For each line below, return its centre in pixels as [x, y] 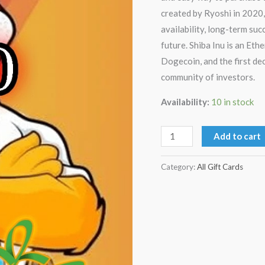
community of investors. [208, 77]
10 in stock [232, 102]
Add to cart [237, 136]
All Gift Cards [220, 167]
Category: [179, 167]
